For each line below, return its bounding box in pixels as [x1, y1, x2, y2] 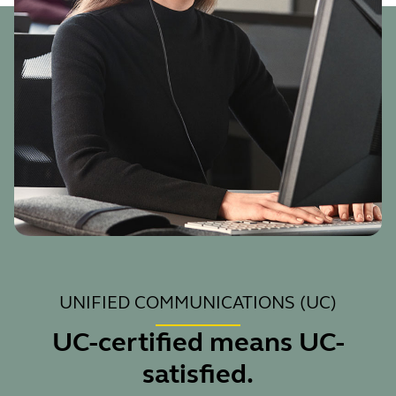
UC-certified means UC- [51, 325, 345, 358]
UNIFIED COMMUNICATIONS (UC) [59, 291, 337, 314]
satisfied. [142, 357, 254, 390]
